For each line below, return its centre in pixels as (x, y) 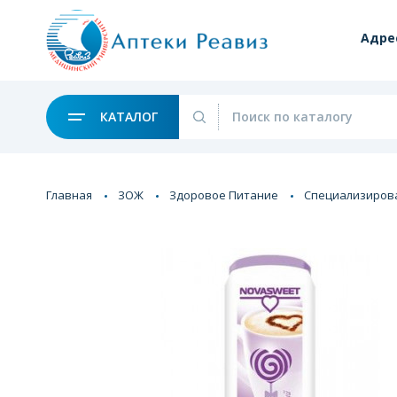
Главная (69, 195)
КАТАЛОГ (127, 116)
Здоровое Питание (224, 195)
